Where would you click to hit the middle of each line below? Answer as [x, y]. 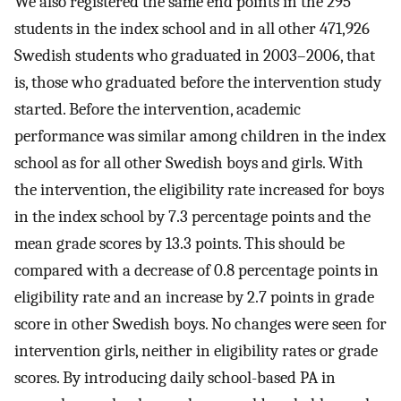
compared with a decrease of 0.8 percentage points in [196, 271]
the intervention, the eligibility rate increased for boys [199, 190]
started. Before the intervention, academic [158, 110]
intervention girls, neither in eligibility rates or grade [196, 351]
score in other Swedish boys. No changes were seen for [200, 324]
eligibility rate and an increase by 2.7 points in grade [194, 298]
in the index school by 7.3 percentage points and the [192, 217]
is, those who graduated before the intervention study [198, 83]
